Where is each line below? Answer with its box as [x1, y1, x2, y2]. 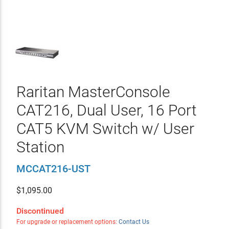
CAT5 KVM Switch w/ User [16, 120, 194, 138]
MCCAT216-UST [16, 163, 90, 175]
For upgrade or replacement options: [16, 218, 119, 225]
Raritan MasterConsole [16, 83, 170, 101]
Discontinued [16, 206, 64, 216]
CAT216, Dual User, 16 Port [16, 101, 197, 119]
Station [16, 138, 64, 156]
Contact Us [118, 218, 149, 225]
